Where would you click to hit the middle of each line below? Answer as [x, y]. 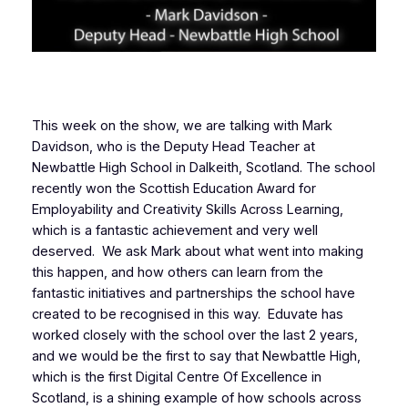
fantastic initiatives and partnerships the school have [193, 293]
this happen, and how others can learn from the [177, 272]
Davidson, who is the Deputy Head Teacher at [173, 146]
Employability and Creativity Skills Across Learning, [187, 209]
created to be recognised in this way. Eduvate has [187, 314]
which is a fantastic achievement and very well [174, 230]
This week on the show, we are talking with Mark [182, 125]
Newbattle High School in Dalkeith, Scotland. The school [203, 167]
